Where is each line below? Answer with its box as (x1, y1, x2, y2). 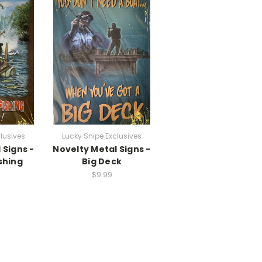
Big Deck (82, 155, 122, 167)
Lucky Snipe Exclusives (62, 130, 142, 141)
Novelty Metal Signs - (53, 143, 151, 155)
